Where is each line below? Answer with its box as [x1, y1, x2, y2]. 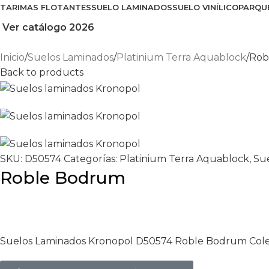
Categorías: [64, 153, 117, 165]
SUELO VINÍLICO [172, 2, 238, 13]
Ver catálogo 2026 [2, 22, 94, 34]
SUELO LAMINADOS [91, 2, 172, 13]
